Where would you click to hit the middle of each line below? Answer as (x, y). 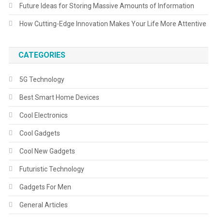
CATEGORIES (42, 55)
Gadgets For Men (45, 187)
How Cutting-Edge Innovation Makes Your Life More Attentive (113, 24)
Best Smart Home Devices (59, 98)
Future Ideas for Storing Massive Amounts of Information (107, 6)
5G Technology (42, 80)
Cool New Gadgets (47, 151)
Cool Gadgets (39, 133)
